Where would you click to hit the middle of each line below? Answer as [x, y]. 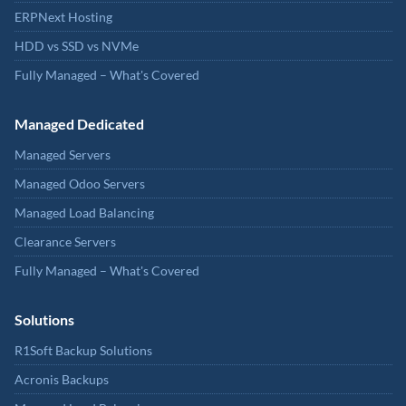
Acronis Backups [62, 380]
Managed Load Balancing [84, 213]
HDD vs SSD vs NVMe [77, 46]
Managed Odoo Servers [80, 184]
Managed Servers [63, 155]
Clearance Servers [65, 242]
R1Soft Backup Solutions [83, 351]
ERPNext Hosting [63, 17]
